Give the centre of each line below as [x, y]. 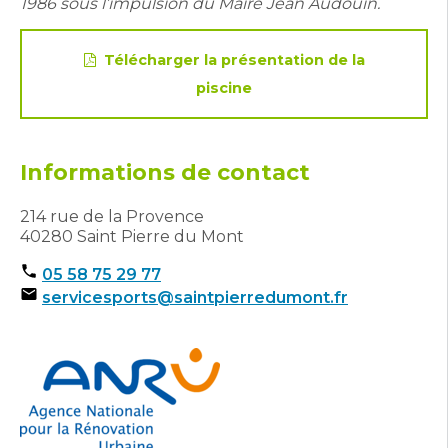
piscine [224, 88]
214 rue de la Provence [112, 216]
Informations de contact [165, 172]
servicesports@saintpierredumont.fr [195, 297]
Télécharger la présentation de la [234, 60]
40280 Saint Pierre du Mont [132, 236]
